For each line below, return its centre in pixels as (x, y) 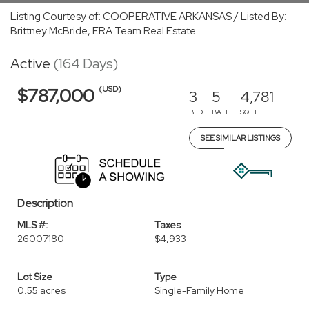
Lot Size (35, 277)
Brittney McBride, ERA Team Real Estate (103, 31)
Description (45, 203)
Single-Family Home (199, 290)
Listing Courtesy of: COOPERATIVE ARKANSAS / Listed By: (148, 17)
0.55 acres (41, 290)
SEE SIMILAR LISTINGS (240, 138)
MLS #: (33, 225)
